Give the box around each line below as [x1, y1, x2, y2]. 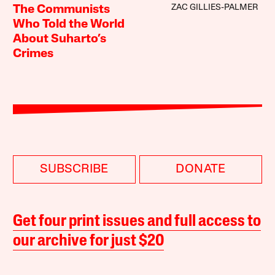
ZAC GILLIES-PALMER [171, 3, 258, 13]
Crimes [13, 48, 54, 61]
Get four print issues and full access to [13, 214, 261, 231]
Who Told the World [13, 18, 125, 31]
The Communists [13, 4, 110, 17]
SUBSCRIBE [40, 163, 109, 176]
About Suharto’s [13, 33, 107, 46]
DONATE [176, 163, 226, 176]
